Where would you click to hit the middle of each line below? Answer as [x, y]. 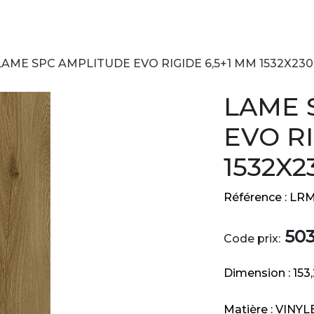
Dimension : [258, 273]
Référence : [257, 197]
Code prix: [252, 239]
